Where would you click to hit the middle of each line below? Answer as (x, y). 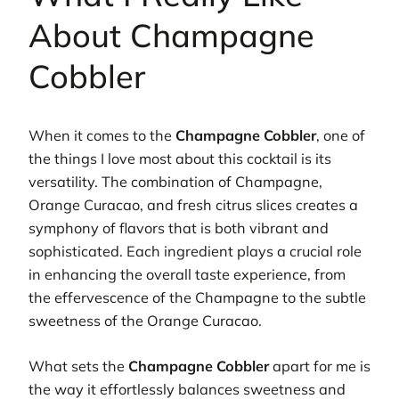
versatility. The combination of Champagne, (175, 182)
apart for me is (320, 366)
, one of (341, 136)
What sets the (78, 366)
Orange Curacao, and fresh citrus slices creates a (193, 205)
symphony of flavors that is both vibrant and (179, 228)
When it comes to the (102, 136)
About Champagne (171, 36)
